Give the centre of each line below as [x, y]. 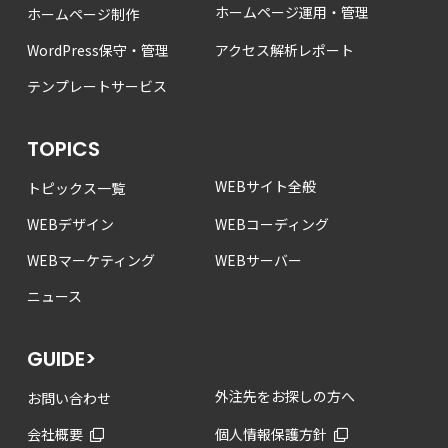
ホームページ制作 [82, 13]
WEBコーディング [271, 223]
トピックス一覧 [75, 187]
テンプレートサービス [96, 85]
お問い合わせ [68, 397]
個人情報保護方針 [270, 433]
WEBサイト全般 [265, 185]
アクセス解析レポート [284, 49]
